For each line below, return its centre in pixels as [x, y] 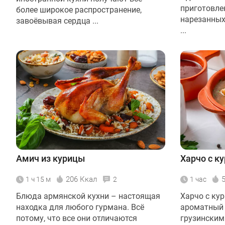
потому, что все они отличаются [77, 218]
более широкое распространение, [79, 10]
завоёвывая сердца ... [57, 21]
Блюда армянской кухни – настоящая [88, 196]
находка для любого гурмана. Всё [80, 207]
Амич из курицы [50, 158]
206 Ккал [81, 179]
